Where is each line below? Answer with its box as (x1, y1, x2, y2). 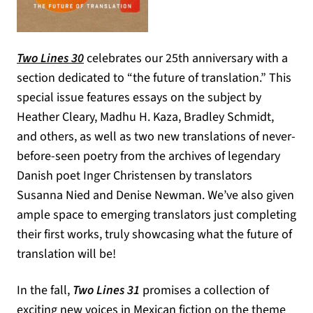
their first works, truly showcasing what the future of (17, 226, 292, 243)
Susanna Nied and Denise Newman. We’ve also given (17, 187, 294, 204)
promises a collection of (140, 282, 269, 299)
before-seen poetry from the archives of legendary (17, 147, 280, 165)
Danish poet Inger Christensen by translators (17, 167, 252, 184)
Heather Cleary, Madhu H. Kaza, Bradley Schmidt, (17, 108, 274, 126)
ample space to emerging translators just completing (17, 206, 296, 224)
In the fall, (17, 282, 73, 299)
